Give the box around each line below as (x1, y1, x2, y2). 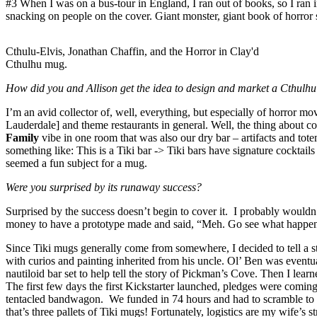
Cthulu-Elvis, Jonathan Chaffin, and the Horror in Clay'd (6, 45, 259, 58)
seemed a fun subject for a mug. (6, 157, 147, 170)
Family (6, 132, 39, 144)
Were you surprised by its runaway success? (6, 181, 202, 194)
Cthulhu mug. (6, 58, 67, 71)
